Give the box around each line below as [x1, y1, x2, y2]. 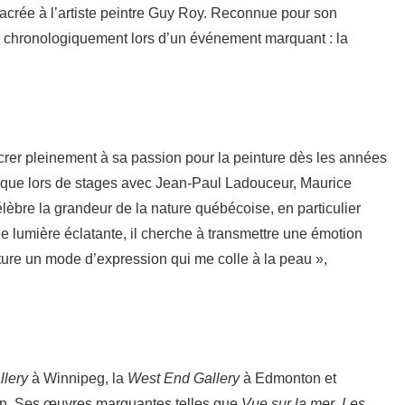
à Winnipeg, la [28, 370, 127, 386]
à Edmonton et [240, 370, 336, 386]
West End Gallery [127, 370, 240, 386]
